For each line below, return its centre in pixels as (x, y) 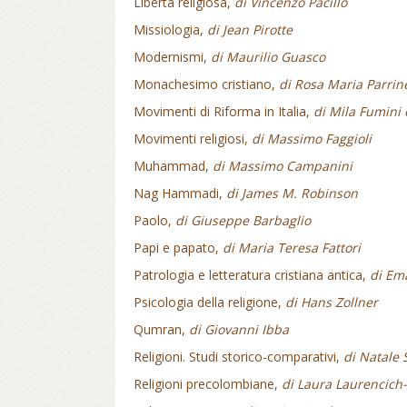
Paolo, (154, 220)
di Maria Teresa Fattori (292, 248)
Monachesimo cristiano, (206, 84)
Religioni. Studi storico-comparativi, (238, 357)
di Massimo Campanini (283, 166)
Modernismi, (172, 57)
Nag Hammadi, (180, 193)
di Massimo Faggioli (312, 139)
